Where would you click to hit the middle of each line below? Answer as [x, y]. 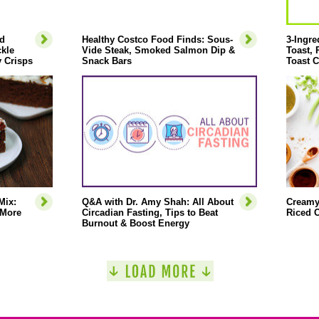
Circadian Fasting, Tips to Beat [150, 213]
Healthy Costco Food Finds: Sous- [157, 40]
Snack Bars [106, 61]
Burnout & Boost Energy [135, 223]
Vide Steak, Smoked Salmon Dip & [158, 50]
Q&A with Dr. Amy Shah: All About [157, 202]
